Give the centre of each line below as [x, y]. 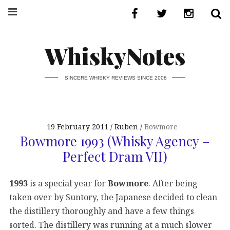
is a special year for [69, 184]
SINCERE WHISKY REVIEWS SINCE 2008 [116, 78]
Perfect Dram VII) [115, 156]
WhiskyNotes [115, 56]
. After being [173, 184]
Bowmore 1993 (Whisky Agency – [115, 140]
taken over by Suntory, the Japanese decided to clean [113, 197]
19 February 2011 [78, 127]
